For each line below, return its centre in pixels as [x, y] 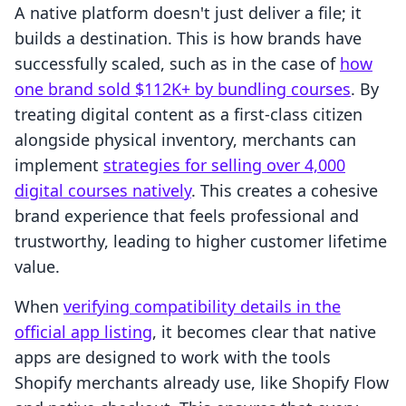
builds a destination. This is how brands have [188, 39]
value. [37, 267]
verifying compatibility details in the [202, 307]
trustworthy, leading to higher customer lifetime [201, 242]
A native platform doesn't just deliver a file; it [188, 13]
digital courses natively [103, 191]
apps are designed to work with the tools [173, 358]
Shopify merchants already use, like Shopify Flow [202, 383]
